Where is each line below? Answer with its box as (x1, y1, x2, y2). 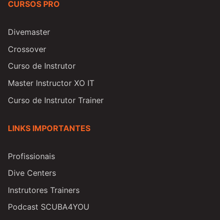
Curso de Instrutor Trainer (8, 95, 104, 105)
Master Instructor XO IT (8, 78, 94, 88)
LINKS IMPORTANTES (8, 123, 90, 133)
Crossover (8, 44, 46, 54)
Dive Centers (8, 168, 56, 178)
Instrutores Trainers (8, 185, 80, 195)
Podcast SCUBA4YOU (8, 202, 89, 212)
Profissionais (8, 151, 55, 161)
